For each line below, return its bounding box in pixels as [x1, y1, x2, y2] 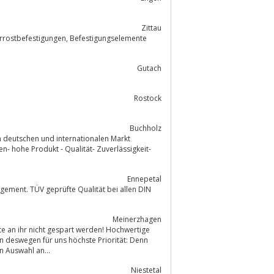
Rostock [134, 92, 161, 103]
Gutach [137, 62, 161, 73]
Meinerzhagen [113, 213, 161, 224]
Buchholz [130, 122, 161, 133]
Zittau [141, 22, 161, 33]
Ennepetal [127, 173, 161, 184]
